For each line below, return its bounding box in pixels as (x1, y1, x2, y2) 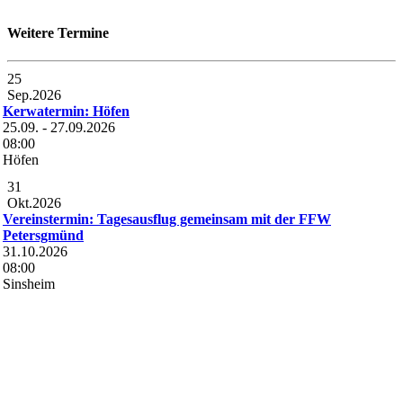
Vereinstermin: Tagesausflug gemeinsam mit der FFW (3, 211, 331, 228)
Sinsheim (3, 276, 55, 292)
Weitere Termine (7, 24, 109, 40)
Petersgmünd (3, 228, 84, 244)
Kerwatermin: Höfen (3, 103, 130, 120)
